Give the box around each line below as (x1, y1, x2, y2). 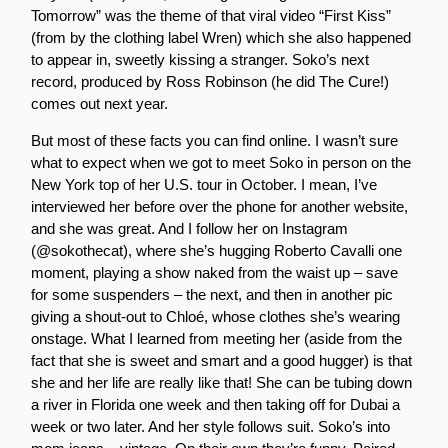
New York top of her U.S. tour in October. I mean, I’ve (31, 176, 378, 194)
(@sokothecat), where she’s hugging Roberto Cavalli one (31, 242, 403, 260)
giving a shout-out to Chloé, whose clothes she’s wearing (31, 308, 401, 326)
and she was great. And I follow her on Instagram (31, 220, 349, 238)
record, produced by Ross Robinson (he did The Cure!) (31, 73, 390, 91)
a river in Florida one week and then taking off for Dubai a (31, 396, 401, 414)
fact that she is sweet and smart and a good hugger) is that (31, 352, 413, 370)
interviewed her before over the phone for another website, (31, 198, 409, 216)
